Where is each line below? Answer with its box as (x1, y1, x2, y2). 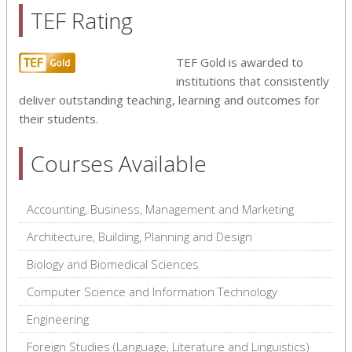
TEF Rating (31, 5, 133, 35)
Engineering (27, 310, 89, 327)
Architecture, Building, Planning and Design (27, 228, 252, 244)
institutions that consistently (176, 72, 329, 89)
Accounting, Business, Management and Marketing (27, 200, 294, 217)
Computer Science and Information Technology (27, 283, 277, 299)
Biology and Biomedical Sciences (27, 255, 199, 272)
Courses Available (31, 148, 207, 178)
